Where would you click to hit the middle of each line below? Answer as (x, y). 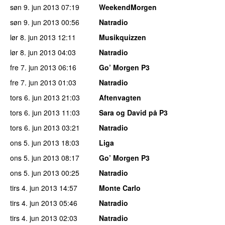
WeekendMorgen (128, 7)
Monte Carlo (120, 188)
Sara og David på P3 (133, 112)
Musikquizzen (123, 37)
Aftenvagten (120, 97)
